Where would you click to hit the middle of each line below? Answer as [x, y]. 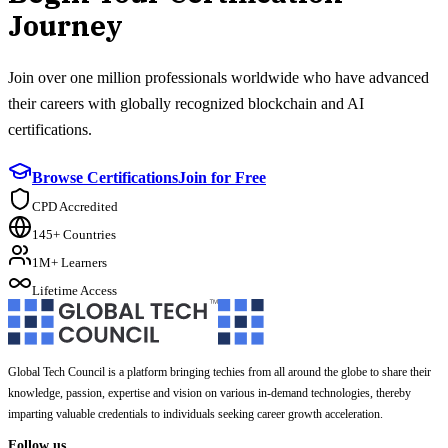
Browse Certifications [105, 178]
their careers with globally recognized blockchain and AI [186, 104]
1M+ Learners [69, 263]
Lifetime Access [74, 291]
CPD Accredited [75, 207]
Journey [65, 25]
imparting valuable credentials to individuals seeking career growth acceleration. [195, 413]
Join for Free [222, 178]
